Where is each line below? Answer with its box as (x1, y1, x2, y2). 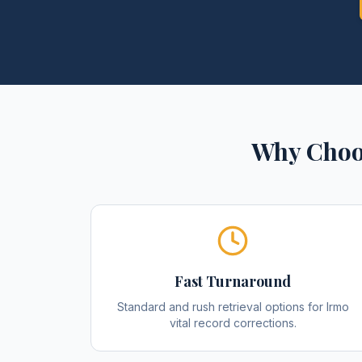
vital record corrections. (169, 316, 297, 330)
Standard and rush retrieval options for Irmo (116, 300, 349, 314)
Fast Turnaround (175, 271, 291, 291)
